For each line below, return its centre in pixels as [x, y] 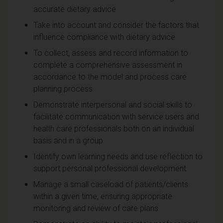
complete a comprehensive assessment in [108, 65]
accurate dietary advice [75, 9]
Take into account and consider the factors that [116, 25]
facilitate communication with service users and [116, 116]
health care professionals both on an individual [114, 128]
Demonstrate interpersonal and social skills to [113, 105]
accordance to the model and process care [110, 77]
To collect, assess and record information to [111, 53]
